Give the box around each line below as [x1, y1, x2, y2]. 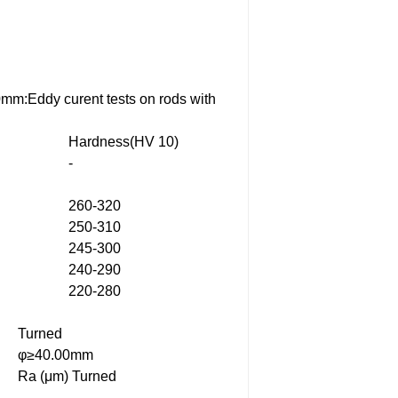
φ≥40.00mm [18, 347, 93, 362]
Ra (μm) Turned [18, 369, 116, 384]
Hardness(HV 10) [68, 134, 179, 149]
